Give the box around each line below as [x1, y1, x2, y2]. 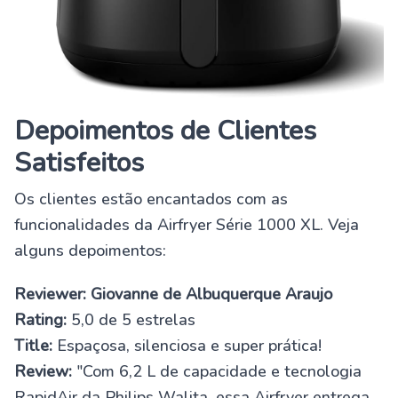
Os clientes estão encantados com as [14, 188, 288, 211]
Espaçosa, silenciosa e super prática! [52, 335, 322, 357]
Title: [14, 335, 52, 357]
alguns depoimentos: [14, 240, 166, 262]
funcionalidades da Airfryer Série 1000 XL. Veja [14, 214, 359, 236]
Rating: [14, 309, 67, 331]
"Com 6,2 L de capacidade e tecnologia [72, 361, 362, 383]
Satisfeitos [14, 145, 144, 182]
